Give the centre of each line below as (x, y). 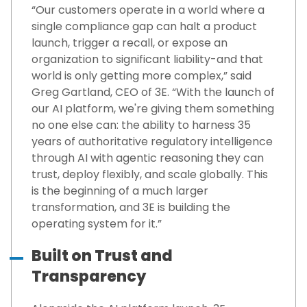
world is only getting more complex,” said (142, 76)
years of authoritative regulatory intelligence (152, 142)
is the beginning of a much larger (120, 191)
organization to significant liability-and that (147, 60)
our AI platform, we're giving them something (153, 109)
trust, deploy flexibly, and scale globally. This (150, 175)
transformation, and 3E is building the (131, 208)
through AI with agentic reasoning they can (148, 158)
